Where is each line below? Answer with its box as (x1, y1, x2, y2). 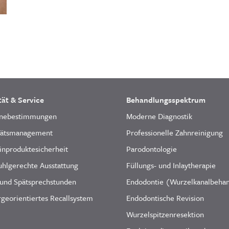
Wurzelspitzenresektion (126, 208, 204, 220)
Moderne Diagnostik (126, 110, 192, 122)
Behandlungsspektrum (126, 94, 205, 105)
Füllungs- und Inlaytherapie (126, 159, 216, 171)
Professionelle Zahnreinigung (126, 126, 223, 138)
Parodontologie (126, 143, 177, 154)
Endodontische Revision (126, 192, 204, 203)
